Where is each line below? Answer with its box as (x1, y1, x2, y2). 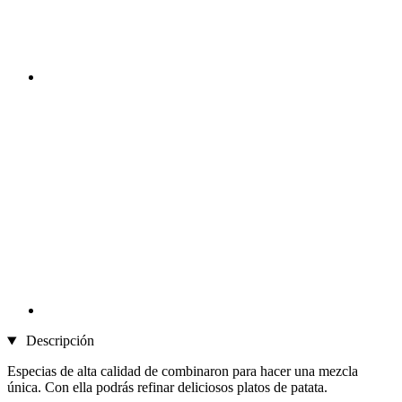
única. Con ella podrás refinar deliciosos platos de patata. (7, 380, 328, 396)
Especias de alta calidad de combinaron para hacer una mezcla (7, 363, 358, 380)
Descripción (22, 333, 94, 349)
